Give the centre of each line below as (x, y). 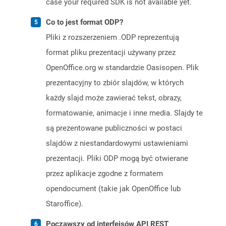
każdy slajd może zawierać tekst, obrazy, (114, 98)
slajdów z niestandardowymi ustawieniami (117, 144)
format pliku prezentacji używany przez (111, 53)
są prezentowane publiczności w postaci (114, 128)
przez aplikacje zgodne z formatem (104, 174)
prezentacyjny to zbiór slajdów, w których (115, 83)
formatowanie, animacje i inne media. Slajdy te (124, 113)
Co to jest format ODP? (84, 22)
